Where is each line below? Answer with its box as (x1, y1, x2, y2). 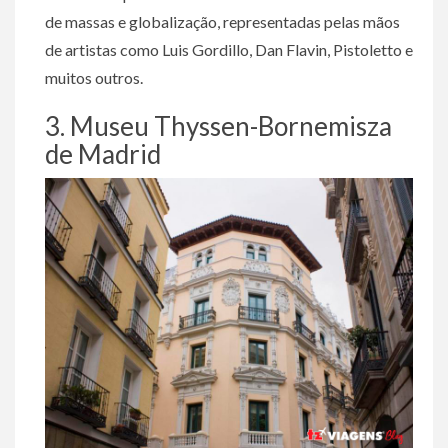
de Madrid (45, 138, 161, 170)
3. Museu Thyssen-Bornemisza (45, 110, 392, 142)
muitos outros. (45, 68, 143, 87)
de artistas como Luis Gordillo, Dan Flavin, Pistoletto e (45, 40, 413, 59)
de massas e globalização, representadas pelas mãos (45, 12, 400, 31)
